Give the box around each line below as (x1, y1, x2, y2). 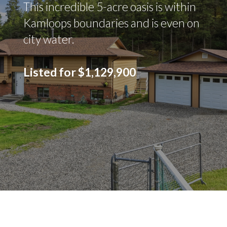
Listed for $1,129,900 (23, 64, 136, 79)
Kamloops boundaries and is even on (23, 16, 200, 30)
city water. (23, 32, 74, 47)
